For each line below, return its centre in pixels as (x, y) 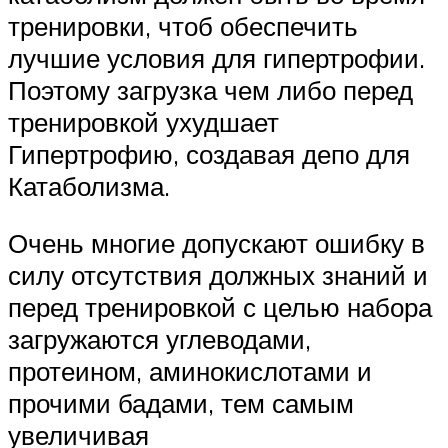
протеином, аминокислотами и (190, 371)
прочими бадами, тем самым (181, 403)
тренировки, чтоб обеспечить (183, 25)
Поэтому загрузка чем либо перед (210, 89)
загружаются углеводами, (159, 339)
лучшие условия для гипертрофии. (216, 57)
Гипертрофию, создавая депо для (209, 153)
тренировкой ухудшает (143, 121)
